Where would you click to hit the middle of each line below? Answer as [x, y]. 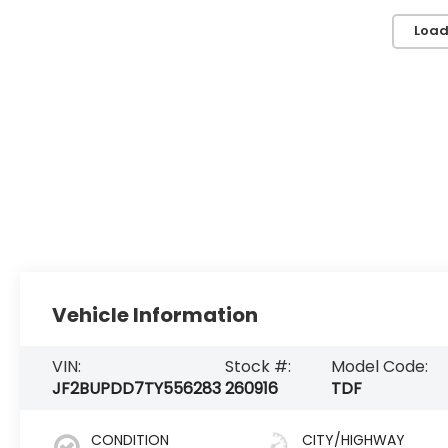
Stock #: [258, 366]
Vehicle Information [155, 314]
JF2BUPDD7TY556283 [137, 388]
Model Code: [380, 366]
